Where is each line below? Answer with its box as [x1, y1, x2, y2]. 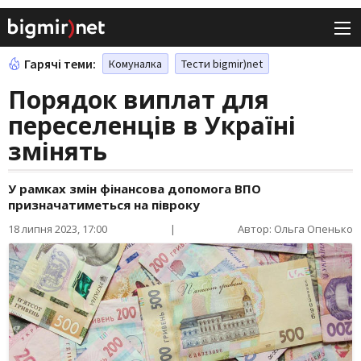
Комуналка [109, 56, 162, 72]
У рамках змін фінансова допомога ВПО [8, 180, 261, 197]
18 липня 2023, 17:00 [8, 222, 107, 237]
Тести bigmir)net [181, 56, 263, 72]
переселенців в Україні [8, 109, 296, 143]
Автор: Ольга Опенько [238, 222, 353, 237]
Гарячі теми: [24, 56, 96, 73]
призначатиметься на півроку [8, 197, 200, 214]
